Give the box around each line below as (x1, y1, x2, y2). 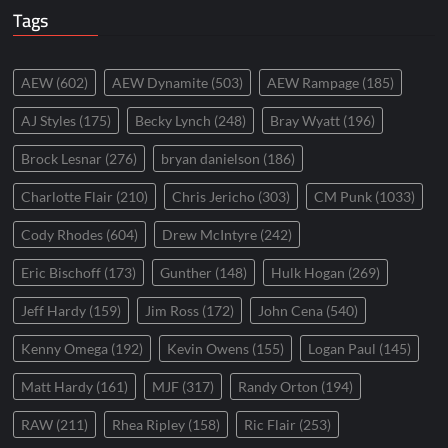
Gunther (160, 264, 213, 281)
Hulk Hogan (271, 264, 346, 281)
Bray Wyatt (270, 112, 341, 129)
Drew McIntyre (162, 226, 258, 243)
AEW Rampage (267, 74, 360, 91)
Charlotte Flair (21, 188, 114, 205)
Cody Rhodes (21, 226, 104, 243)
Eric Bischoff (21, 264, 102, 281)
